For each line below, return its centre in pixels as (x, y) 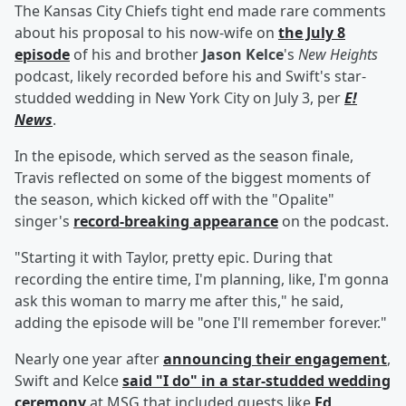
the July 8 (312, 33)
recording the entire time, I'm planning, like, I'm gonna (202, 280)
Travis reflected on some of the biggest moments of (193, 178)
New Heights (338, 55)
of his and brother (136, 55)
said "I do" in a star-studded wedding (256, 381)
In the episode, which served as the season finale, (184, 156)
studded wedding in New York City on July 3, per (179, 98)
